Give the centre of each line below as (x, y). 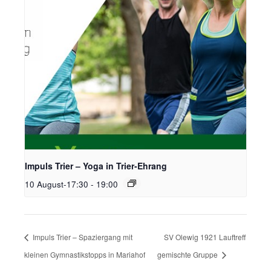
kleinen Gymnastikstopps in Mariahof (85, 255)
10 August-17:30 (57, 184)
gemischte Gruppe (189, 255)
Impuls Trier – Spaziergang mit (82, 237)
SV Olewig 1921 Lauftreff (205, 237)
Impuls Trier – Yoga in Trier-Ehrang (96, 166)
